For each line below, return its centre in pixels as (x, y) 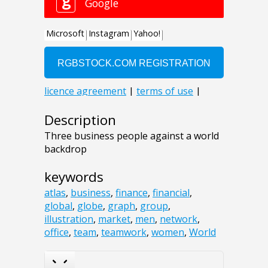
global (58, 205)
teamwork (124, 232)
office (57, 232)
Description (80, 120)
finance (132, 192)
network (179, 219)
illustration (69, 219)
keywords (74, 176)
